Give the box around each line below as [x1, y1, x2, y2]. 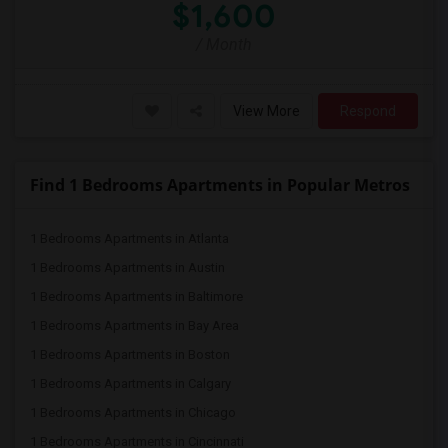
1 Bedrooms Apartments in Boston [30, 347, 230, 362]
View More [233, 103, 300, 119]
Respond [340, 103, 396, 119]
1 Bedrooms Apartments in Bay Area [30, 318, 239, 333]
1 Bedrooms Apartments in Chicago [30, 405, 236, 420]
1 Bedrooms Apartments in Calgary [30, 376, 231, 391]
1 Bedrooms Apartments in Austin [30, 260, 225, 275]
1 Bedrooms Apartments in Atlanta [30, 231, 229, 246]
